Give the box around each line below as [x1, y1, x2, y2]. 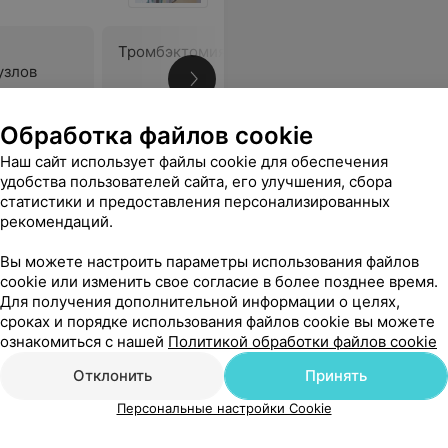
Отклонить [72, 366, 152, 385]
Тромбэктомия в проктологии [118, 42, 337, 61]
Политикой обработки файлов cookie [168, 332, 437, 351]
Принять [305, 366, 367, 385]
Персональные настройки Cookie [116, 400, 332, 416]
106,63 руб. [118, 108, 204, 127]
